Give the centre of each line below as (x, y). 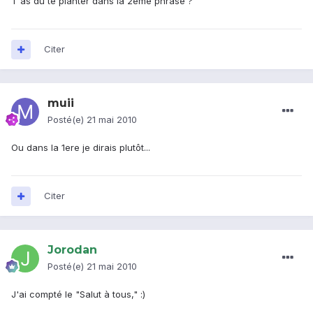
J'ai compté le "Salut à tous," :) (78, 294)
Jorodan (72, 250)
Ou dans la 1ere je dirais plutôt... (81, 148)
